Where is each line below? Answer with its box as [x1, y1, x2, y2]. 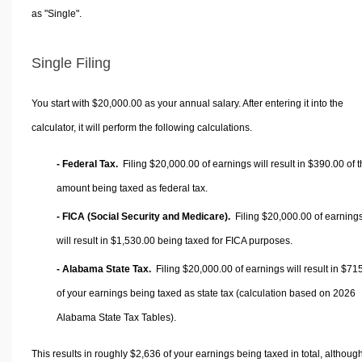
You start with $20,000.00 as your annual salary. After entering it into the [31, 97, 343, 109]
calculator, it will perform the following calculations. [31, 121, 252, 133]
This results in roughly [31, 347, 130, 360]
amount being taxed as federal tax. [57, 182, 208, 194]
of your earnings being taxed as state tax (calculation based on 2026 [57, 287, 356, 299]
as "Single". [31, 8, 82, 20]
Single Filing [32, 55, 111, 72]
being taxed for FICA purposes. [155, 234, 293, 246]
